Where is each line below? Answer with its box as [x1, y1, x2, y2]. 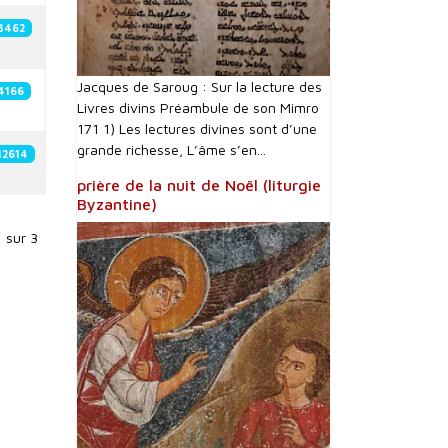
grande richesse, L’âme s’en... [77, 141, 266, 158]
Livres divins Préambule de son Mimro [77, 99, 319, 116]
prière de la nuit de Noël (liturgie [77, 176, 321, 194]
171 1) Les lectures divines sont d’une [77, 120, 317, 137]
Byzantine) [77, 195, 157, 213]
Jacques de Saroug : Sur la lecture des [77, 78, 322, 95]
